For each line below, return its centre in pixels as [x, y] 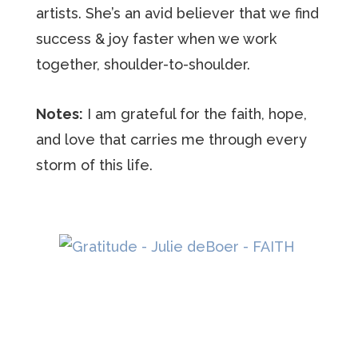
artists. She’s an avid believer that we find [177, 13]
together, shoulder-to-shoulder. [143, 64]
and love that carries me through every [171, 139]
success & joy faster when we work [156, 39]
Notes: [59, 114]
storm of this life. [94, 165]
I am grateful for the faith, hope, [195, 114]
